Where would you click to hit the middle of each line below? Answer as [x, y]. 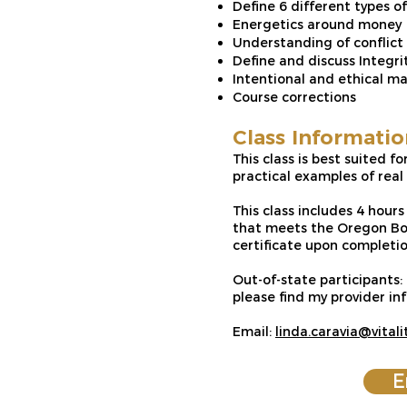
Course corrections [294, 97]
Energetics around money [317, 25]
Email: [254, 332]
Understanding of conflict [318, 43]
